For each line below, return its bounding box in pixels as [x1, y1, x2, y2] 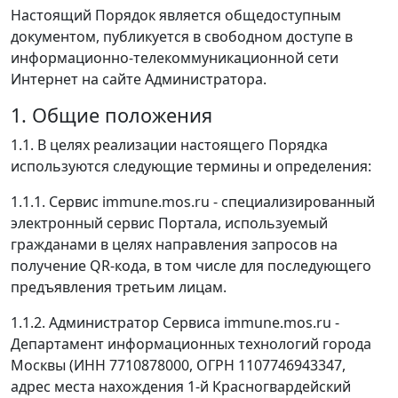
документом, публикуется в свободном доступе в [11, 27, 353, 46]
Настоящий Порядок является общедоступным [11, 5, 341, 25]
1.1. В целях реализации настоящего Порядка [11, 135, 328, 155]
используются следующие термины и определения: [11, 156, 371, 176]
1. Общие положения [11, 102, 212, 128]
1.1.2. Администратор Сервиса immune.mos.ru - [11, 313, 339, 332]
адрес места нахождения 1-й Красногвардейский [11, 377, 351, 396]
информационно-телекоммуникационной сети [11, 48, 338, 68]
